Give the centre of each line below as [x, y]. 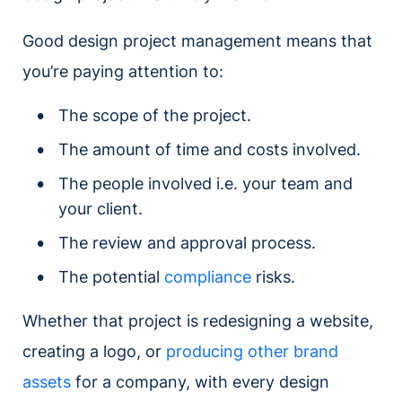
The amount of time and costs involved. [210, 150]
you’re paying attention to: [123, 72]
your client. [100, 209]
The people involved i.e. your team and [205, 184]
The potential [111, 277]
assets [47, 382]
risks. [275, 277]
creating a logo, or [94, 352]
